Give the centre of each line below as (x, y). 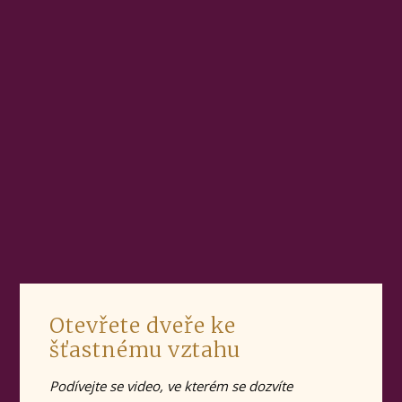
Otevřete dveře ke (142, 325)
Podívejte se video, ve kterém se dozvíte (170, 385)
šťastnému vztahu (144, 349)
